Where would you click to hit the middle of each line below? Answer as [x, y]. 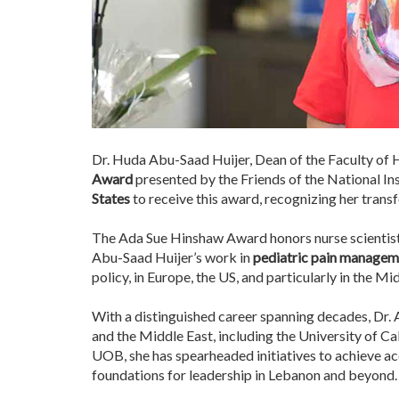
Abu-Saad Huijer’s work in [172, 257]
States [111, 198]
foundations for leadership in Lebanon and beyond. [244, 375]
